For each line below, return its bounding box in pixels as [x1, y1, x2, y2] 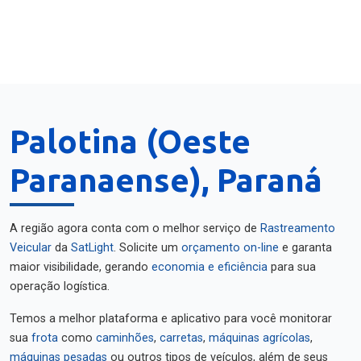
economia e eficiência [151, 260, 268, 274]
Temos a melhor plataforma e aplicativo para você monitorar [10, 312, 332, 326]
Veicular [10, 241, 52, 255]
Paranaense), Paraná [10, 162, 322, 198]
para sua [268, 260, 316, 274]
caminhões [96, 331, 154, 345]
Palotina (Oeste [10, 123, 251, 160]
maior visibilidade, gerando [10, 260, 151, 274]
